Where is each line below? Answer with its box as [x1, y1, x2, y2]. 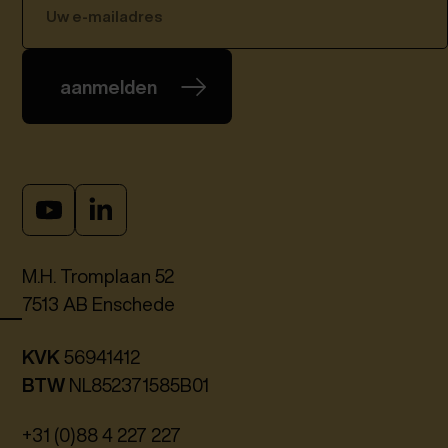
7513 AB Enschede [22, 295, 176, 314]
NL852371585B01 [65, 375, 210, 394]
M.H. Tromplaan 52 [22, 267, 175, 286]
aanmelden [59, 77, 157, 96]
